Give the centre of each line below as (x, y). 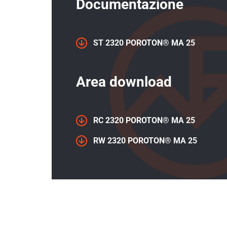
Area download (124, 82)
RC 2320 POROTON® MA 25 (143, 120)
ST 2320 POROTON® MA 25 (143, 43)
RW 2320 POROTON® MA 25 (144, 140)
